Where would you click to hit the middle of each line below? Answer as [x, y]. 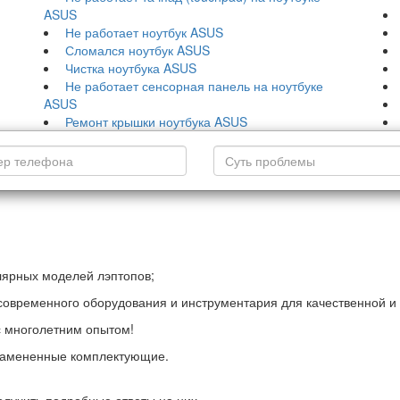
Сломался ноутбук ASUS [137, 50]
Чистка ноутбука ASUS [131, 68]
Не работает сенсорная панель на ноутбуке [194, 86]
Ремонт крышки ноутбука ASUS [156, 121]
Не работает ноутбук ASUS [144, 32]
